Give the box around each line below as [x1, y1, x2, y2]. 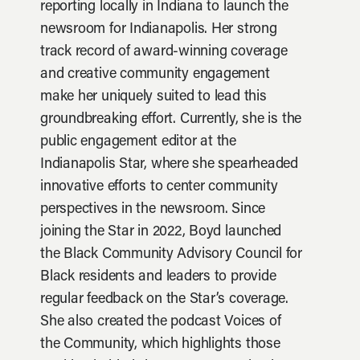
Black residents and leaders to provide [40, 270, 276, 284]
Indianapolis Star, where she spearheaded [40, 157, 298, 172]
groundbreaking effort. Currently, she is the [40, 112, 302, 127]
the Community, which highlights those [40, 337, 280, 352]
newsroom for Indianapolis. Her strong [40, 22, 277, 37]
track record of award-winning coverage [40, 45, 288, 59]
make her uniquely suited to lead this [40, 90, 267, 104]
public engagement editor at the [40, 135, 237, 149]
